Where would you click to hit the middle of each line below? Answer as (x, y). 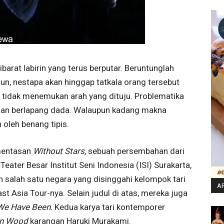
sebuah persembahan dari (136, 151)
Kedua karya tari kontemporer (110, 207)
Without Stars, (60, 151)
